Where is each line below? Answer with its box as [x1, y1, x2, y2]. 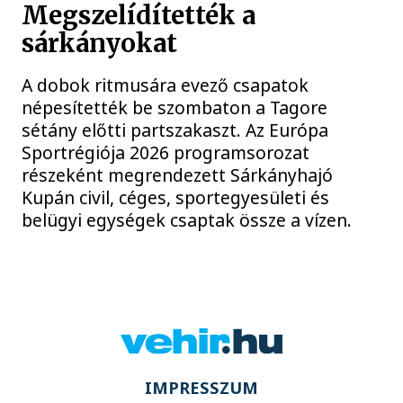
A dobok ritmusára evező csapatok [22, 72, 309, 97]
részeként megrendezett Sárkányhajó [22, 162, 334, 187]
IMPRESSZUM [145, 377, 258, 399]
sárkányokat [22, 27, 178, 59]
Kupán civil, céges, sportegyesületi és [22, 184, 330, 210]
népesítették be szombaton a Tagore [22, 94, 328, 120]
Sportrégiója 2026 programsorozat [22, 139, 310, 165]
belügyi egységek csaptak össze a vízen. [22, 207, 353, 232]
